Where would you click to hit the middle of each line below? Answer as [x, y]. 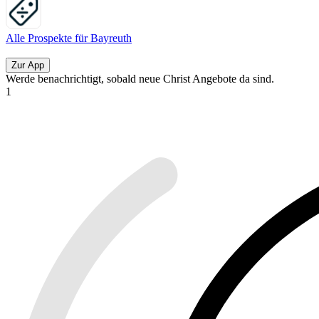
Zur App [28, 66]
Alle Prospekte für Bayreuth [69, 38]
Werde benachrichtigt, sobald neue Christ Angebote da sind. [140, 79]
